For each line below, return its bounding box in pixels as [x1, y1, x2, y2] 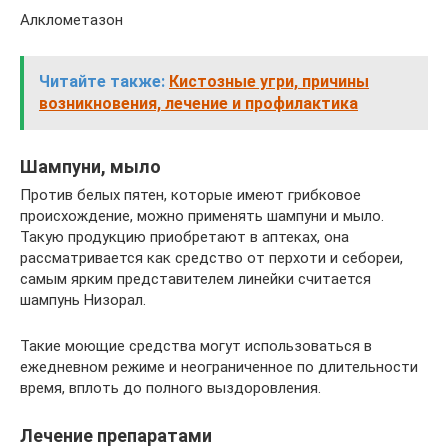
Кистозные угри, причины [169, 72, 369, 91]
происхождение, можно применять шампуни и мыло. [20, 207, 384, 225]
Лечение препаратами [20, 425, 212, 446]
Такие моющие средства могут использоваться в [20, 337, 372, 355]
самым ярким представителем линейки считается [20, 270, 371, 288]
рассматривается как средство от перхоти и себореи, [20, 249, 403, 267]
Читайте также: [39, 72, 165, 91]
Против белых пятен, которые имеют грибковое [20, 186, 361, 204]
